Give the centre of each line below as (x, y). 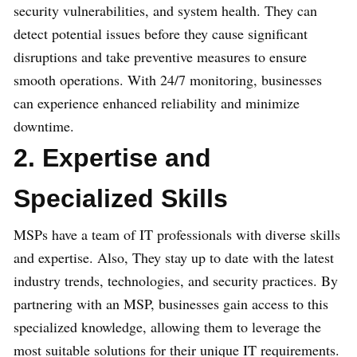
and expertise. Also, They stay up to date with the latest (174, 258)
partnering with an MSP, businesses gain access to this (171, 304)
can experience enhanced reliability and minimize (157, 103)
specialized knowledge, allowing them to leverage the (167, 327)
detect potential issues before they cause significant (161, 34)
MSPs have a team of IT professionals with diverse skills (177, 235)
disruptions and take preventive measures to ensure (160, 57)
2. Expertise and (112, 158)
